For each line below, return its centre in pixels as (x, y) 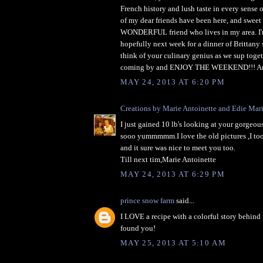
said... (184, 201)
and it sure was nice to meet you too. (178, 147)
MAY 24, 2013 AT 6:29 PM (173, 174)
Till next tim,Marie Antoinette (168, 159)
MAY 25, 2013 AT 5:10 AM (173, 243)
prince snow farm (147, 201)
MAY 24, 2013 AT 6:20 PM (173, 82)
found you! (138, 228)
